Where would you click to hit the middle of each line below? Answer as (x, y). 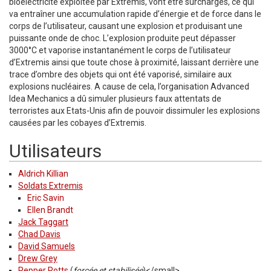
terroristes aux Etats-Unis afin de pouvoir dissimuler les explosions (135, 110)
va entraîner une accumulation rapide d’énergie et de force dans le (135, 14)
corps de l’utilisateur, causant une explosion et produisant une (126, 26)
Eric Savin (46, 198)
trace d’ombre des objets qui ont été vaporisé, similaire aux (120, 74)
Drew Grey (38, 258)
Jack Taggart (43, 222)
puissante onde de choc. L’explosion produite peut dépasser (122, 38)
